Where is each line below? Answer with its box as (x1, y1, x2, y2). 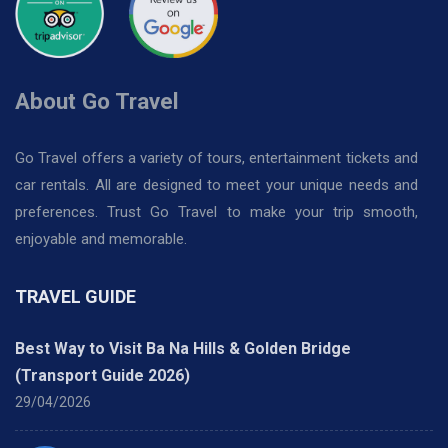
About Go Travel (15, 88, 179, 115)
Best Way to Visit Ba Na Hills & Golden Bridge (15, 339, 351, 359)
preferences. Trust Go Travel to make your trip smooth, (15, 203, 418, 222)
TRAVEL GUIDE (15, 286, 136, 308)
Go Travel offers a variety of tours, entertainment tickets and (15, 149, 418, 168)
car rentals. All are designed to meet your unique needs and (15, 176, 418, 195)
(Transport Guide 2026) (15, 366, 190, 386)
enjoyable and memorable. (15, 230, 187, 249)
